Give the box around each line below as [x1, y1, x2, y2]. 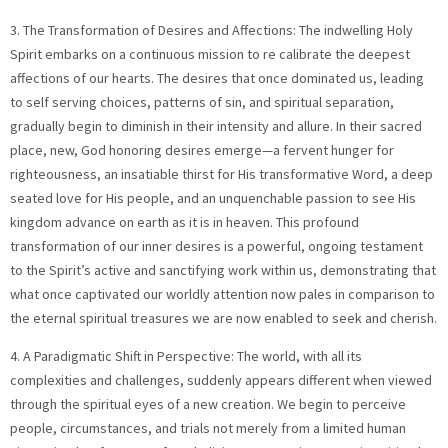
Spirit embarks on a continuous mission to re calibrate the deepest [10, 44, 410, 63]
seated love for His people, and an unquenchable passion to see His [10, 188, 416, 207]
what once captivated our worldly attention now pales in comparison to [10, 284, 435, 303]
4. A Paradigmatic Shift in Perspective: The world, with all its [10, 346, 362, 365]
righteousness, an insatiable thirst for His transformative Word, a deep [10, 164, 433, 183]
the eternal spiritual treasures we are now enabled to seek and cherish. [10, 308, 437, 327]
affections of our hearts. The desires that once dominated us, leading [10, 68, 424, 87]
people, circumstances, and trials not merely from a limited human [10, 418, 406, 437]
